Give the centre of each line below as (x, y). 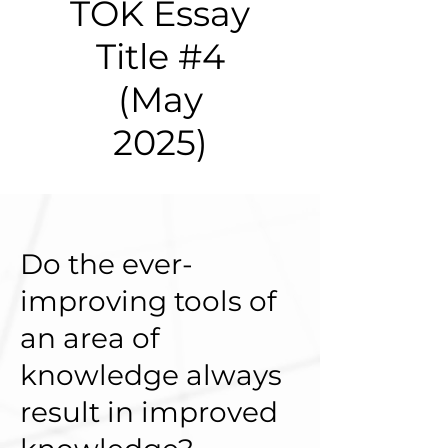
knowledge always (151, 374)
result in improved (149, 411)
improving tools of (148, 300)
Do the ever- (106, 263)
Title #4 (160, 56)
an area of (89, 337)
